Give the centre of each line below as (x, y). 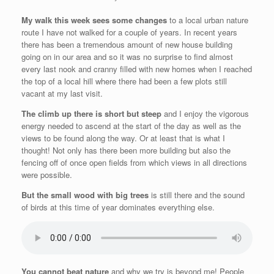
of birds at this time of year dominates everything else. (118, 207)
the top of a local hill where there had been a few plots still (124, 81)
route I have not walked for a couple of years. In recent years (129, 32)
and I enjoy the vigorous (205, 114)
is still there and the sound (197, 195)
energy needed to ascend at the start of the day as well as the (131, 126)
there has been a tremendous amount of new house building (127, 45)
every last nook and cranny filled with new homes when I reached (137, 69)
